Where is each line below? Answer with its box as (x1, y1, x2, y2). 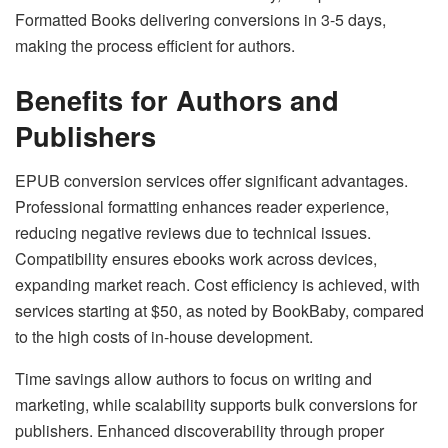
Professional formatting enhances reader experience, (15, 194, 389, 218)
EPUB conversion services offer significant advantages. (15, 168, 408, 192)
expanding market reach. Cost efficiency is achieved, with (15, 272, 420, 296)
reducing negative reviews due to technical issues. (15, 220, 371, 244)
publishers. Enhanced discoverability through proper (15, 418, 384, 442)
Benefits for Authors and (15, 79, 339, 119)
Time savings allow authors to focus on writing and (15, 366, 372, 390)
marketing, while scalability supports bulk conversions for (15, 392, 417, 416)
